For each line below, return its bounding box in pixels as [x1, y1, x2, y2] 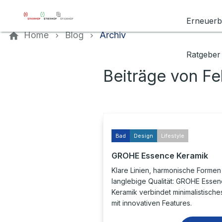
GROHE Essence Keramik [111, 151, 208, 161]
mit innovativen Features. [111, 199, 192, 207]
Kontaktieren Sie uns [4, 1, 82, 11]
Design [134, 132, 153, 139]
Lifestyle [161, 132, 184, 139]
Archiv [100, 30, 126, 40]
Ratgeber [186, 50, 221, 59]
